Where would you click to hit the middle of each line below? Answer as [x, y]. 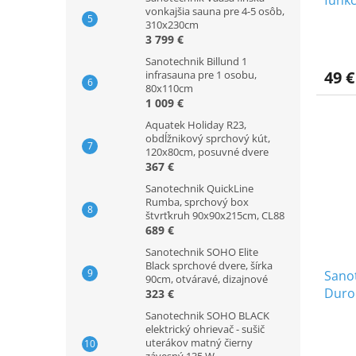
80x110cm [169, 89]
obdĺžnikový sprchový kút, [208, 139]
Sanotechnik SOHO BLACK [207, 316]
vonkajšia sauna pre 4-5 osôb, [215, 12]
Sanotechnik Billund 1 [196, 62]
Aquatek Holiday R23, [196, 125]
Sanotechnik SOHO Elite [202, 252]
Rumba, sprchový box [197, 202]
